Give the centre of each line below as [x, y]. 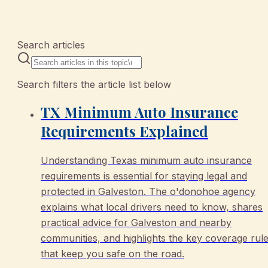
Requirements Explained [124, 131]
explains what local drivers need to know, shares [152, 207]
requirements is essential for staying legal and [144, 176]
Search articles [51, 45]
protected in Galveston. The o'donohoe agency [148, 191]
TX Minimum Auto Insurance [139, 112]
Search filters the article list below [94, 84]
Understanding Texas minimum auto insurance [146, 160]
